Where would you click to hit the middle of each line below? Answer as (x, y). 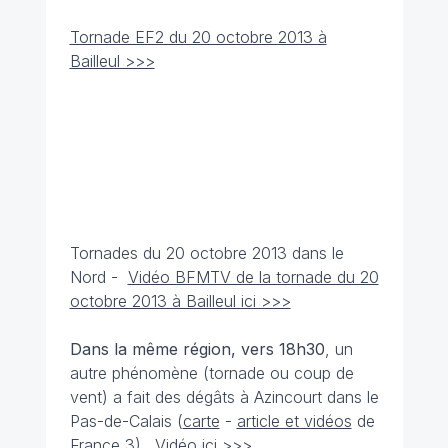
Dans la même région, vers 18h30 (197, 349)
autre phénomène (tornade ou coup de (211, 373)
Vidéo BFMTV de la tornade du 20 (253, 277)
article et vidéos (294, 421)
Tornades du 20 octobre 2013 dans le (206, 253)
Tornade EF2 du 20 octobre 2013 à (198, 37)
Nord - (98, 277)
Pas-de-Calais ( (126, 421)
